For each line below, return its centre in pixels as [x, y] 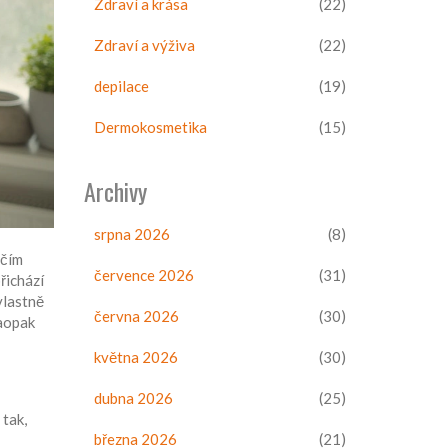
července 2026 [143, 275]
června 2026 [136, 316]
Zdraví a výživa [144, 45]
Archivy [115, 191]
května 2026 [135, 357]
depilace [121, 86]
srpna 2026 [131, 234]
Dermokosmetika [150, 127]
